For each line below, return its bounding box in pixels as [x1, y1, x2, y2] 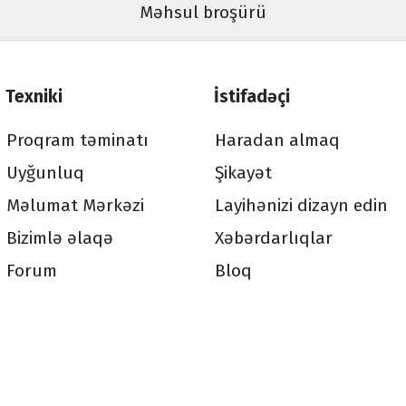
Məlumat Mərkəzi [5, 195, 144, 217]
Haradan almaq [214, 130, 340, 151]
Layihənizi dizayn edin [214, 195, 388, 217]
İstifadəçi [214, 86, 290, 108]
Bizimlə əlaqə [5, 227, 113, 249]
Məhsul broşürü [139, 2, 266, 24]
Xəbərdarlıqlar [214, 227, 333, 249]
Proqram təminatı [5, 130, 149, 151]
